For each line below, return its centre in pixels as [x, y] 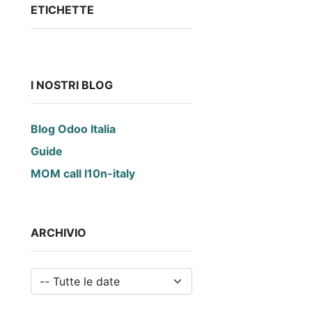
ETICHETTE [62, 10]
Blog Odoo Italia [73, 129]
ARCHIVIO [58, 233]
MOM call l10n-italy [83, 173]
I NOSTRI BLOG [72, 85]
